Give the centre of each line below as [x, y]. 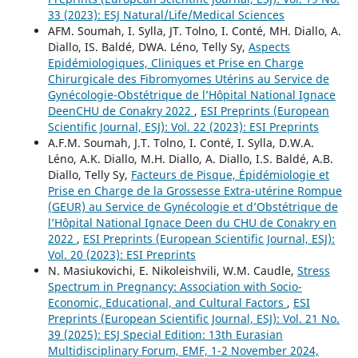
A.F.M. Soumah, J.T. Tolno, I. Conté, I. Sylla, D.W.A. [181, 143]
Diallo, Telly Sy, [89, 175]
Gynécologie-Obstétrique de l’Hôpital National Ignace [191, 95]
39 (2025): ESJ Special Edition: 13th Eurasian [165, 335]
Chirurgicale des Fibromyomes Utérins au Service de [188, 79]
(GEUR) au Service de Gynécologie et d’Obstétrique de [193, 207]
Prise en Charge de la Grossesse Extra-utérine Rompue [195, 191]
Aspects [269, 47]
